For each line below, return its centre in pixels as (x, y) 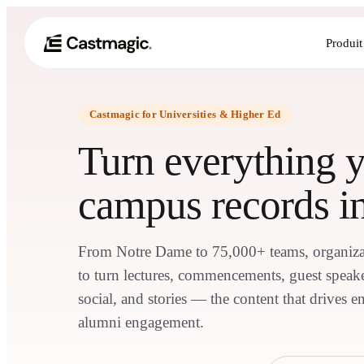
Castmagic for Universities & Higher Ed (185, 114)
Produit (344, 42)
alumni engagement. (141, 323)
